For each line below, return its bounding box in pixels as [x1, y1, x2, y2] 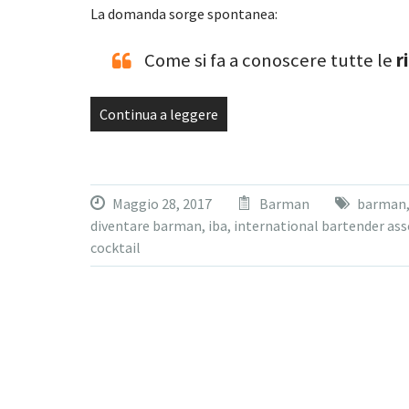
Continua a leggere [99, 104, 218, 123]
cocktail [89, 237, 141, 257]
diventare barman [89, 215, 202, 235]
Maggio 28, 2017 [111, 194, 212, 213]
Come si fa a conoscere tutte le [143, 47, 396, 72]
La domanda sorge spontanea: [89, 4, 278, 23]
